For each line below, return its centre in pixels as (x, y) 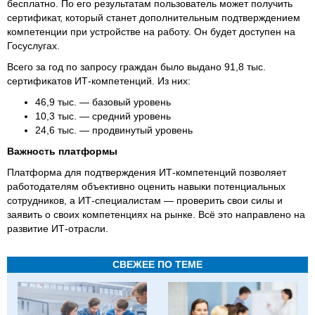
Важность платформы (62, 151)
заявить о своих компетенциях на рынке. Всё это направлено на (156, 214)
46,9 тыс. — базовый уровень (103, 102)
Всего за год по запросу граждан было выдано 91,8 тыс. (136, 66)
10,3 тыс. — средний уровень (103, 116)
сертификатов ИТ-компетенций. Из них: (99, 81)
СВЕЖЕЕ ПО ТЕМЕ (157, 264)
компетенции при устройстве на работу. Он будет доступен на (151, 31)
